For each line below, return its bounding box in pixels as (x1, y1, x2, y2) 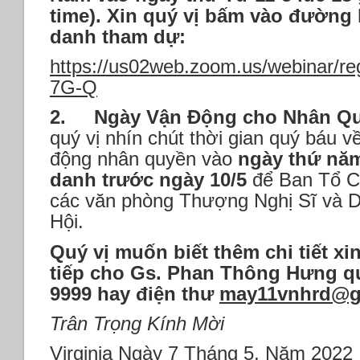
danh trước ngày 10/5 (50, 169, 247, 191)
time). (50, 5, 101, 27)
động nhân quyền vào (50, 148, 232, 170)
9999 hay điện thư (50, 282, 219, 305)
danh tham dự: (50, 26, 186, 48)
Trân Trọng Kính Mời (50, 312, 224, 334)
